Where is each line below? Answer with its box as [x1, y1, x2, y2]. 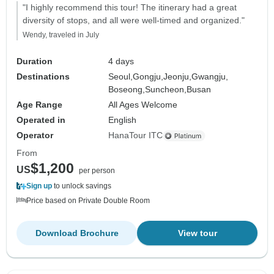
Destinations [17, 72, 70, 82]
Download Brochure [35, 228, 119, 239]
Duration [17, 56, 53, 67]
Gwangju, [191, 72, 229, 82]
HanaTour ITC [108, 130, 163, 141]
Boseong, [108, 84, 146, 95]
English [108, 115, 137, 125]
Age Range [17, 100, 62, 110]
